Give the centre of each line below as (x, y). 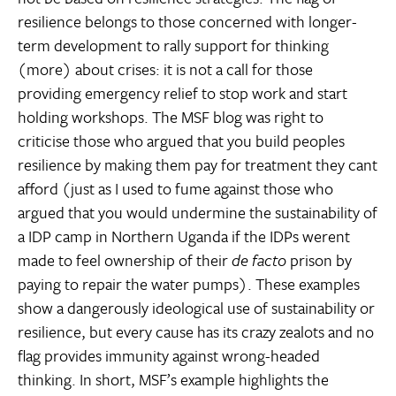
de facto (259, 260)
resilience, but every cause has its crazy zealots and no (196, 332)
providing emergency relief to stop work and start (183, 93)
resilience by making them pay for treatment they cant (198, 165)
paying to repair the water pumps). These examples (189, 284)
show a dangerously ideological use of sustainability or (196, 308)
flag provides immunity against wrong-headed (169, 356)
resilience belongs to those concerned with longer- (187, 22)
